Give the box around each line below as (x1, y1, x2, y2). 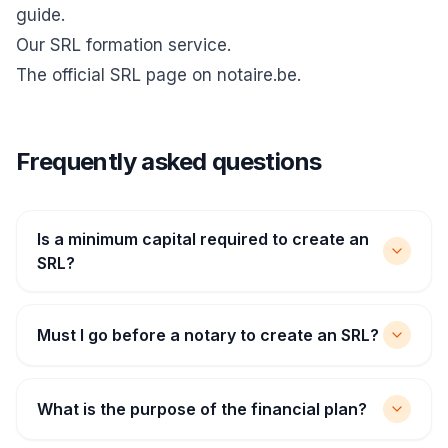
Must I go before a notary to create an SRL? (37, 325, 379, 345)
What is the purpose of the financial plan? (37, 399, 367, 419)
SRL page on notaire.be (110, 65, 297, 85)
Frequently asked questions (16, 147, 322, 176)
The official (16, 65, 110, 85)
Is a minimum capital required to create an (37, 229, 369, 249)
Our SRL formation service (16, 35, 227, 55)
